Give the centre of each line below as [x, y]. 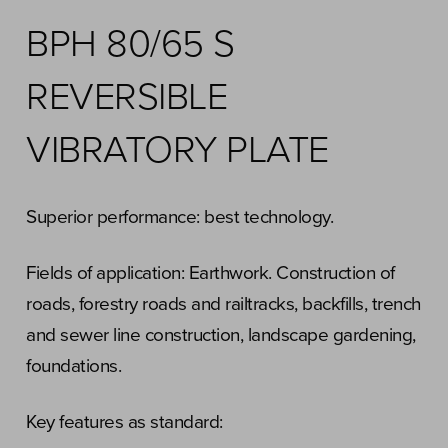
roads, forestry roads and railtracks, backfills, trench [223, 304]
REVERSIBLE [126, 97]
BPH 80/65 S [130, 44]
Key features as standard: [124, 422]
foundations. [73, 366]
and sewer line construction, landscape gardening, [221, 335]
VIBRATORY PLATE [177, 150]
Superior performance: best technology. [179, 217]
